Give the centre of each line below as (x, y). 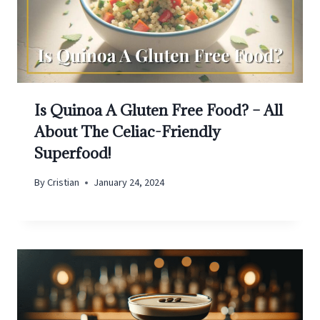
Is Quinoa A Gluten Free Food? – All (159, 110)
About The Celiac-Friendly (127, 131)
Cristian (64, 183)
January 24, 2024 (129, 183)
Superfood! (72, 153)
